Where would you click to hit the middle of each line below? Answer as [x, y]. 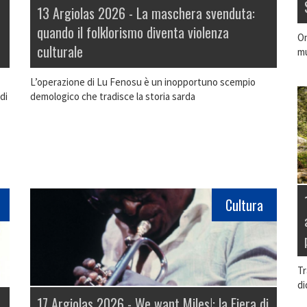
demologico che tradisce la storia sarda [113, 97]
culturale [60, 52]
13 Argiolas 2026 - [87, 13]
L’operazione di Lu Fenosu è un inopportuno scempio [143, 82]
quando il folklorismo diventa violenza [133, 33]
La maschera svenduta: [196, 13]
